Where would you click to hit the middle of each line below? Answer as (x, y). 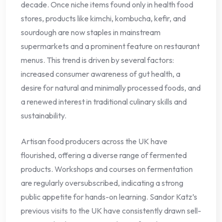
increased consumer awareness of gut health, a (101, 74)
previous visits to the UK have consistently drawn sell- (111, 211)
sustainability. (44, 116)
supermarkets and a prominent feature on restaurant (110, 46)
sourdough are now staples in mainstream (91, 32)
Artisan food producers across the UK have (94, 141)
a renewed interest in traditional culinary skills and (104, 102)
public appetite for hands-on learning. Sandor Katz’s (109, 197)
